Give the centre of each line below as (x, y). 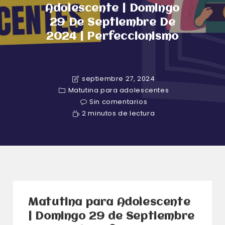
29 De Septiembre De (113, 23)
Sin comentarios (119, 102)
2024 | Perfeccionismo (113, 37)
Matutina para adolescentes (119, 90)
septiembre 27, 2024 (119, 79)
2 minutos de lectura (119, 113)
